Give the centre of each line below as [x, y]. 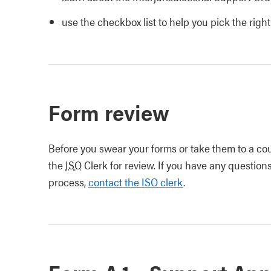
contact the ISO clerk [136, 182]
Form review [109, 112]
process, [68, 182]
